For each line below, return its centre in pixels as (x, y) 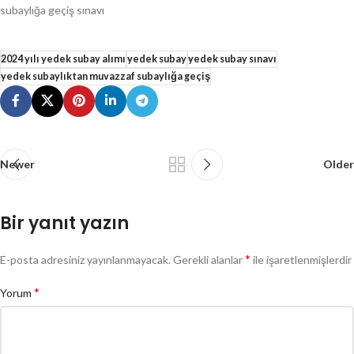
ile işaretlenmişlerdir (301, 259)
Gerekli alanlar (209, 259)
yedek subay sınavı (232, 58)
